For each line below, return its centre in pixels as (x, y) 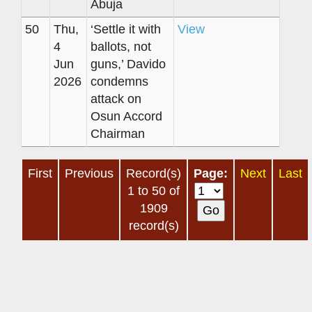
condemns (119, 81)
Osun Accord (126, 116)
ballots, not (121, 46)
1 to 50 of (154, 190)
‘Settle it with (126, 29)
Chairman (118, 133)
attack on (116, 99)
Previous (89, 173)
